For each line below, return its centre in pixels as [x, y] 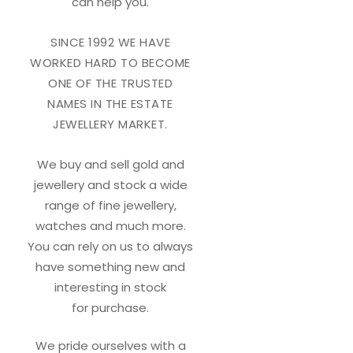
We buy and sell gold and [110, 164]
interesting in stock [110, 287]
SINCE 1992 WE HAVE [110, 42]
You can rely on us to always [110, 246]
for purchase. [110, 307]
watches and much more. [110, 225]
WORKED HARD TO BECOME [110, 62]
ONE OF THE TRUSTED [110, 83]
